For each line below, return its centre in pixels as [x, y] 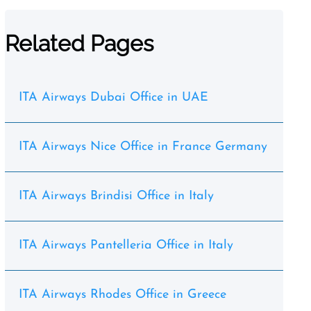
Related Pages [79, 43]
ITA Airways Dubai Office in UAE [113, 98]
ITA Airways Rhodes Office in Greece [122, 295]
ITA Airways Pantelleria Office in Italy [126, 245]
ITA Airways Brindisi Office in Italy [116, 196]
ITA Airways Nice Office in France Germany [143, 147]
